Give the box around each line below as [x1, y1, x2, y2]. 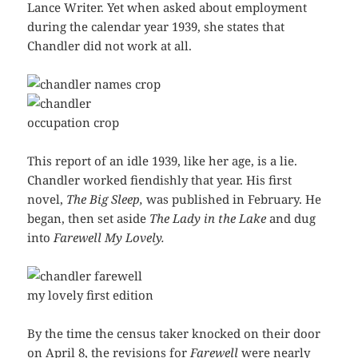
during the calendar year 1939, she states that [27, 18, 285, 34]
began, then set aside [27, 209, 150, 226]
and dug [266, 209, 316, 226]
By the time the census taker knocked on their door [27, 324, 321, 341]
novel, [27, 190, 67, 207]
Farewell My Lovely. [54, 229, 165, 245]
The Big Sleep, [66, 190, 144, 207]
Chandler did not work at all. [27, 37, 196, 54]
